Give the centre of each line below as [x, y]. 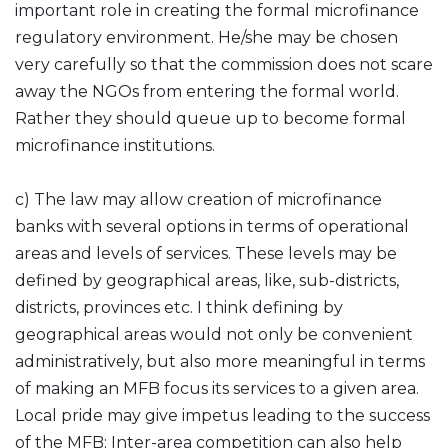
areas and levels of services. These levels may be [206, 253]
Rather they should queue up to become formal [210, 118]
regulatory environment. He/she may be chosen [206, 37]
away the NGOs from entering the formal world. [207, 91]
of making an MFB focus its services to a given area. [217, 388]
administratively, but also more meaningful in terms [220, 361]
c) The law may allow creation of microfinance [198, 199]
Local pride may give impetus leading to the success [222, 415]
